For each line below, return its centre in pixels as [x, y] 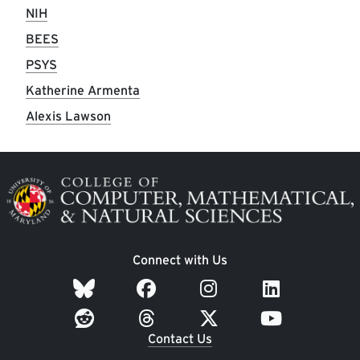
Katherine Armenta [83, 90]
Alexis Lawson [68, 116]
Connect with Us [180, 260]
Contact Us [180, 339]
